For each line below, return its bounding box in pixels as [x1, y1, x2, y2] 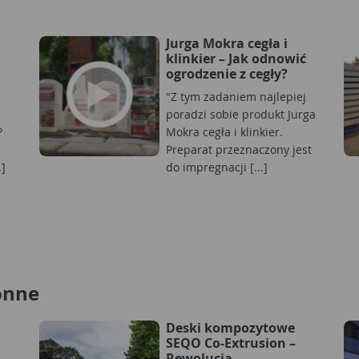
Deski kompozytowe [166, 318, 295, 337]
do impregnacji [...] [166, 159, 268, 175]
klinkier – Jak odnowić [166, 49, 306, 67]
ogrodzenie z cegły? [166, 64, 288, 83]
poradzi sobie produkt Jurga [166, 106, 316, 122]
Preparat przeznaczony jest [166, 141, 312, 157]
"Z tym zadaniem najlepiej [166, 88, 306, 104]
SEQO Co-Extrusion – [166, 333, 296, 352]
